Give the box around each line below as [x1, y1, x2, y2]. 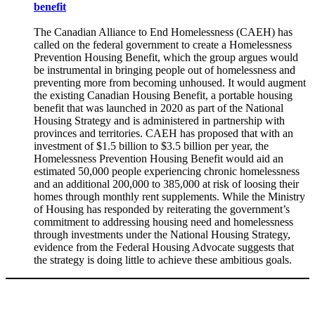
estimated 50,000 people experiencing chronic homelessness [34, 165, 300, 177]
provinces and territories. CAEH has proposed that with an [34, 127, 293, 139]
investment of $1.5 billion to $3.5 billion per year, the [34, 139, 269, 152]
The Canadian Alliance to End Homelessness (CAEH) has [34, 25, 292, 38]
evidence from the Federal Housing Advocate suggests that [34, 240, 294, 253]
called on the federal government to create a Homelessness [34, 38, 292, 51]
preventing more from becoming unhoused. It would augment [34, 76, 306, 89]
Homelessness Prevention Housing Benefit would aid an [34, 152, 283, 165]
